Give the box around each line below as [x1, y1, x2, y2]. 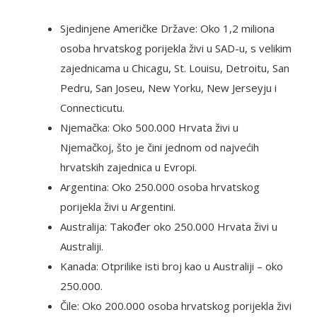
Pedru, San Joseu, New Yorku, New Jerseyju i [60, 81, 277, 96]
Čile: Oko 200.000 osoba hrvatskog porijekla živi [60, 299, 292, 313]
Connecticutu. [60, 100, 125, 115]
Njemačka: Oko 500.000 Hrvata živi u [60, 120, 238, 135]
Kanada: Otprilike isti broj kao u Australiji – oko [60, 259, 283, 274]
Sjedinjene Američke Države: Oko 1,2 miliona [60, 21, 275, 36]
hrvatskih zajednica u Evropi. [60, 160, 197, 175]
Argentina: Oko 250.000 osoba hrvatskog [60, 180, 260, 195]
